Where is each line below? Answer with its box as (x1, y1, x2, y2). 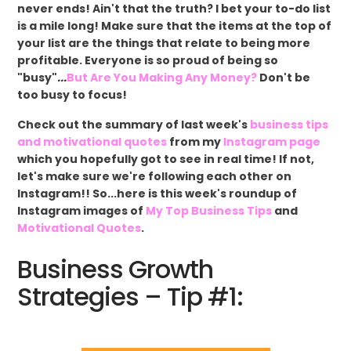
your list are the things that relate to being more (17, 34, 311, 51)
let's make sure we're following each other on (17, 168, 292, 184)
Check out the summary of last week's (17, 116, 251, 132)
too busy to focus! (17, 86, 128, 103)
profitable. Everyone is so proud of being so (17, 52, 279, 68)
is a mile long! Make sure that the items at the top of (17, 17, 332, 34)
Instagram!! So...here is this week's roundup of (17, 185, 298, 201)
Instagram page (223, 133, 321, 150)
